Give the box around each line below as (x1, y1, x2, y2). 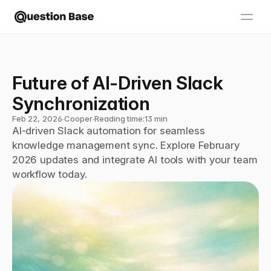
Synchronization (12, 93, 150, 114)
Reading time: (94, 114, 145, 123)
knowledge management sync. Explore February (12, 139, 240, 151)
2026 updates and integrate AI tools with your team (12, 154, 258, 166)
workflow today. (12, 168, 87, 180)
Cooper (64, 114, 93, 123)
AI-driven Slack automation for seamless (12, 125, 205, 137)
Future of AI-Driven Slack (12, 72, 223, 94)
